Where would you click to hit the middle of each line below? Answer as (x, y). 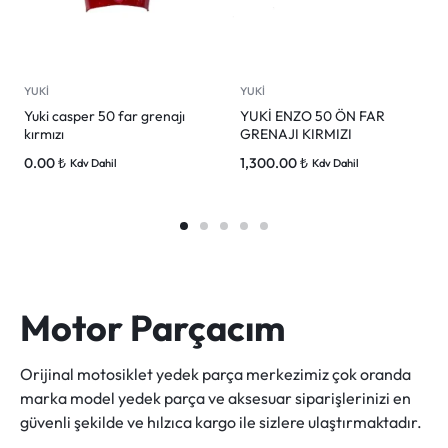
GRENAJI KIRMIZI (296, 134)
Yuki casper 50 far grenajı (104, 116)
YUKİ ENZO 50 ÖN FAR (312, 116)
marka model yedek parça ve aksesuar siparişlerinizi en (215, 398)
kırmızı (44, 134)
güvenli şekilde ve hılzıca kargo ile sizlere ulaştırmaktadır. (221, 422)
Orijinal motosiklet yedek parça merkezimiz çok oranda (215, 374)
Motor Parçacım (152, 327)
